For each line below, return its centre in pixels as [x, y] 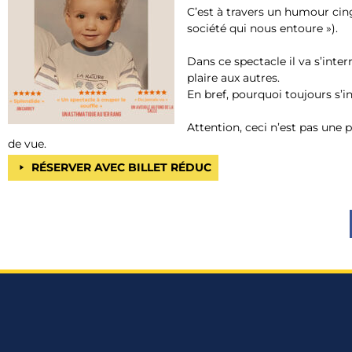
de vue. [27, 143]
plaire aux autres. [235, 77]
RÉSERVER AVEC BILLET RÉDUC [121, 167]
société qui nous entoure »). [262, 28]
